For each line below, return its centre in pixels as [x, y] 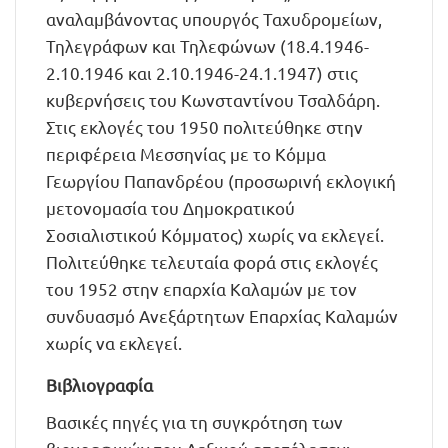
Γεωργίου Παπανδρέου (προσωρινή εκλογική [221, 180]
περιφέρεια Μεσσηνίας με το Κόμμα [186, 153]
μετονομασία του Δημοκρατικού [170, 207]
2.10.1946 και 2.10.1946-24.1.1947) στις [202, 72]
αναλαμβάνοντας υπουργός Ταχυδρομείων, [214, 18]
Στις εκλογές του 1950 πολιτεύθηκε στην [204, 126]
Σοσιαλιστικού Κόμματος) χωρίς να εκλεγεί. [215, 234]
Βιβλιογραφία [99, 384]
